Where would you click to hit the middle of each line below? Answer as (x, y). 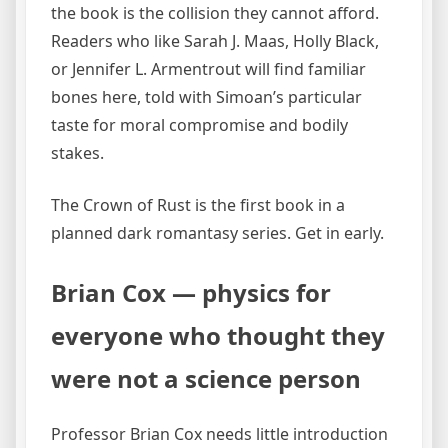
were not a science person (206, 378)
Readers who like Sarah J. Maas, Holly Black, (215, 40)
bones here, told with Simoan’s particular (206, 96)
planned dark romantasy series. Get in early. (217, 232)
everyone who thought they (218, 335)
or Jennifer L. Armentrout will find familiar (208, 68)
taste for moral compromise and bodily (199, 124)
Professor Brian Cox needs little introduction (219, 433)
